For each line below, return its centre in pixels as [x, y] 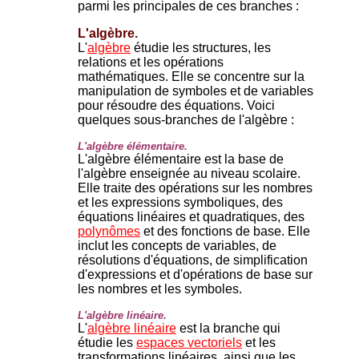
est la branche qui [228, 328]
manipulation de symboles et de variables [196, 91]
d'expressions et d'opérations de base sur [195, 274]
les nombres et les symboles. [160, 288]
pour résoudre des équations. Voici [176, 105]
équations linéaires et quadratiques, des [191, 216]
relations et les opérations [151, 62]
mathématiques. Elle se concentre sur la [191, 76]
